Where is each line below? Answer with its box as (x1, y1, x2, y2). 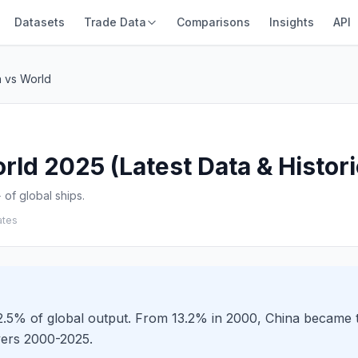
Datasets (14, 15, 65, 29)
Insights (268, 15, 314, 29)
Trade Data (83, 15, 146, 29)
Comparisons (176, 15, 250, 29)
